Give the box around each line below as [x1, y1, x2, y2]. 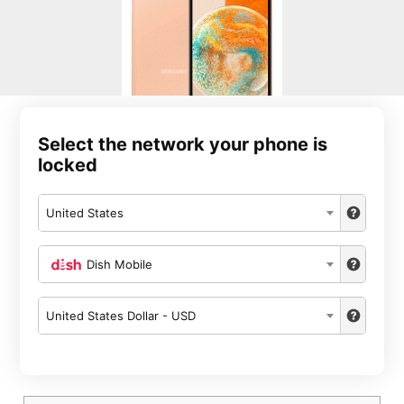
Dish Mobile [87, 257, 153, 271]
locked [38, 154, 98, 176]
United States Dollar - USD [46, 308, 197, 323]
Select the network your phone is [38, 133, 328, 155]
